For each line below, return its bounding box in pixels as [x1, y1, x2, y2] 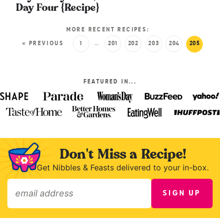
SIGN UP [163, 189, 201, 197]
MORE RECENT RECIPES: [66, 27, 150, 33]
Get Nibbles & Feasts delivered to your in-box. [37, 162, 209, 172]
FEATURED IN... [83, 79, 137, 85]
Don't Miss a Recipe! [59, 148, 187, 161]
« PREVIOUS [22, 40, 64, 47]
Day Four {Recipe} [15, 2, 99, 13]
